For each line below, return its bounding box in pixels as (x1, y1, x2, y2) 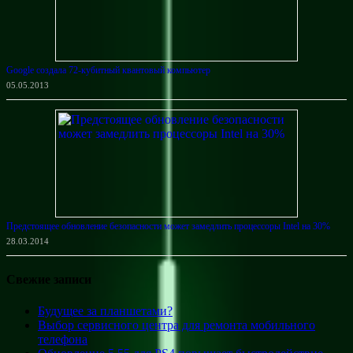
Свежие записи (6, 273, 91, 287)
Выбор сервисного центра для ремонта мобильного (38, 318, 315, 332)
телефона (38, 332, 87, 346)
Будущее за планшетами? (38, 303, 173, 318)
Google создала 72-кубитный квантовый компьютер (6, 65, 210, 76)
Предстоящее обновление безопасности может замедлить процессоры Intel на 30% (6, 221, 330, 232)
